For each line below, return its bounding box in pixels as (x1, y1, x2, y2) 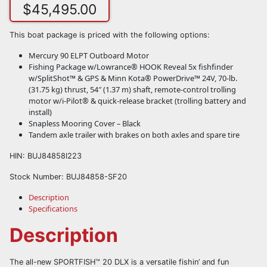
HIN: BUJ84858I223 (10, 151, 82, 161)
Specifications (29, 203, 77, 215)
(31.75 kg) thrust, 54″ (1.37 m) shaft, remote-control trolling (29, 84, 236, 95)
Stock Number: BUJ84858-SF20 (10, 172, 127, 182)
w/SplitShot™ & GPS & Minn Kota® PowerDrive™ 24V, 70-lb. (29, 73, 237, 84)
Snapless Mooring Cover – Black (29, 118, 141, 129)
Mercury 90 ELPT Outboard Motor (29, 50, 149, 61)
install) (29, 107, 52, 118)
